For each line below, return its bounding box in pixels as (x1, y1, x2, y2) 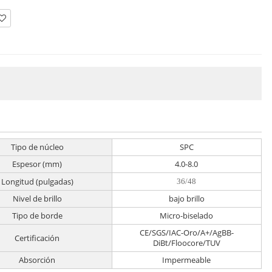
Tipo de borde (12, 210, 63, 222)
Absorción (19, 254, 56, 266)
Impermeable (162, 254, 211, 266)
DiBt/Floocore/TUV (152, 237, 220, 249)
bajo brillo (168, 193, 205, 205)
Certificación (15, 232, 60, 243)
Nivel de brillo (12, 193, 62, 205)
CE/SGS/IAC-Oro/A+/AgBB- (139, 227, 234, 239)
